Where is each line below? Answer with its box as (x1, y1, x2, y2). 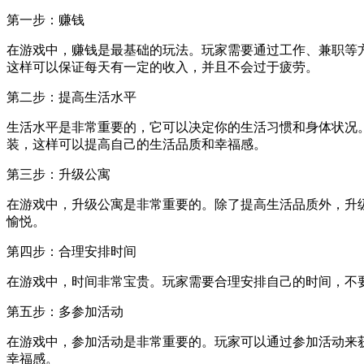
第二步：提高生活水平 (6, 89, 136, 104)
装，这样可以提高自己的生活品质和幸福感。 (6, 136, 266, 151)
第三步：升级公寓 (6, 167, 110, 181)
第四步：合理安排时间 (6, 244, 136, 258)
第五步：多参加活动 (6, 304, 123, 318)
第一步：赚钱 (6, 12, 84, 27)
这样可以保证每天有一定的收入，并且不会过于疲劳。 (6, 59, 318, 74)
